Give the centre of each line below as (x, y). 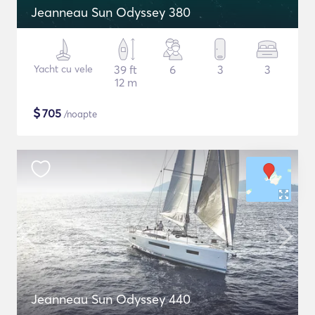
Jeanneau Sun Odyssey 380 (111, 12)
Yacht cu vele (63, 69)
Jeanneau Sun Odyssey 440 (111, 299)
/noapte (79, 114)
